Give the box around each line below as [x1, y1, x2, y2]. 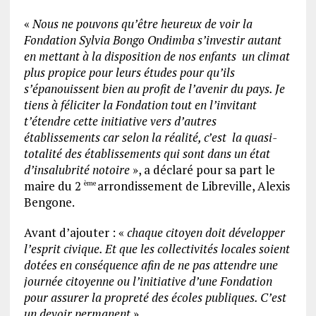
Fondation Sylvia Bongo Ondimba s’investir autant [23, 32, 281, 48]
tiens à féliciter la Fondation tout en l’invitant [23, 97, 257, 113]
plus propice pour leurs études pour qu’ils [23, 64, 235, 80]
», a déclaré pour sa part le [129, 162, 275, 178]
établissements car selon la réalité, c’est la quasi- [23, 129, 277, 145]
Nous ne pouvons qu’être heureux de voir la [32, 16, 253, 32]
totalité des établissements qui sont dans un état [23, 145, 270, 162]
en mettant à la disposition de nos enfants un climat [23, 48, 290, 64]
